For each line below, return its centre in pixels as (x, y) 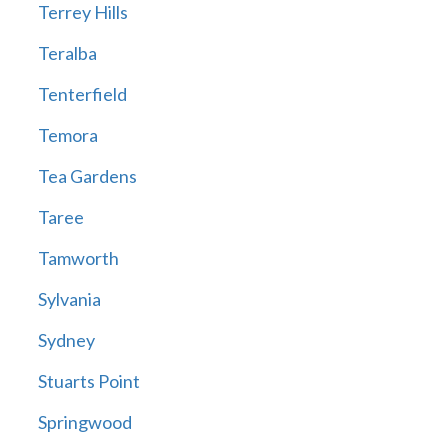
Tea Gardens (87, 176)
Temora (67, 135)
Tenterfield (82, 94)
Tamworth (78, 258)
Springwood (84, 422)
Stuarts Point (88, 381)
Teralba (67, 53)
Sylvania (69, 299)
